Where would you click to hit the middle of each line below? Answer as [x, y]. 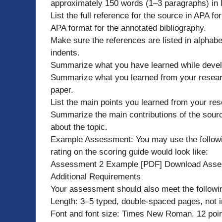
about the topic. [79, 127]
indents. [65, 53]
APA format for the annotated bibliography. [128, 28]
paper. [62, 90]
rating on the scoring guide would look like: [129, 152]
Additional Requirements [96, 176]
